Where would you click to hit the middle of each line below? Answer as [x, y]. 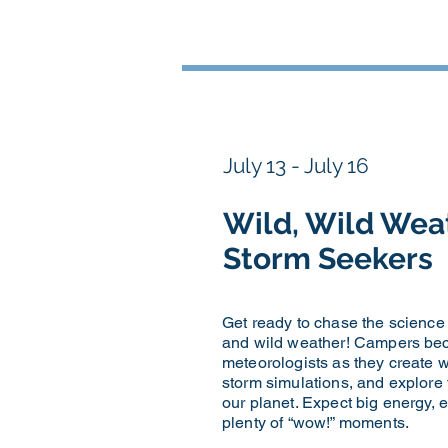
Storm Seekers [328, 258]
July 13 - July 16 [296, 165]
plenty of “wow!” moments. [316, 422]
